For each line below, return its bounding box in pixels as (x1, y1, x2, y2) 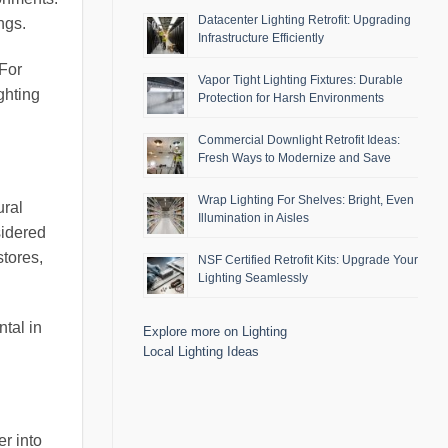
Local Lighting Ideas (143, 344, 259, 360)
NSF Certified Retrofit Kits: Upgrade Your (198, 253, 418, 268)
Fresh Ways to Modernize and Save (198, 151, 391, 166)
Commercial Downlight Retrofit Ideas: (198, 133, 400, 148)
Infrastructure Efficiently (198, 31, 324, 46)
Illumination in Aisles (198, 211, 309, 226)
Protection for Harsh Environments (198, 91, 384, 106)
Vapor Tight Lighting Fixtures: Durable (198, 73, 403, 88)
